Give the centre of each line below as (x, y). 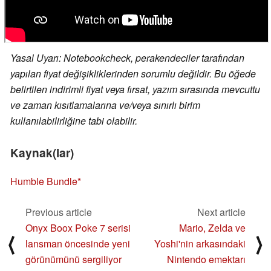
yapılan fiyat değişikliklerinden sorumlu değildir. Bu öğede (133, 74)
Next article (221, 212)
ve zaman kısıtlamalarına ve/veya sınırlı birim (105, 105)
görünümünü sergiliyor (73, 259)
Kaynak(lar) (42, 153)
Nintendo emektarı (206, 259)
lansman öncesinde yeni (78, 243)
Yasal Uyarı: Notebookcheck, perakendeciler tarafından (127, 58)
